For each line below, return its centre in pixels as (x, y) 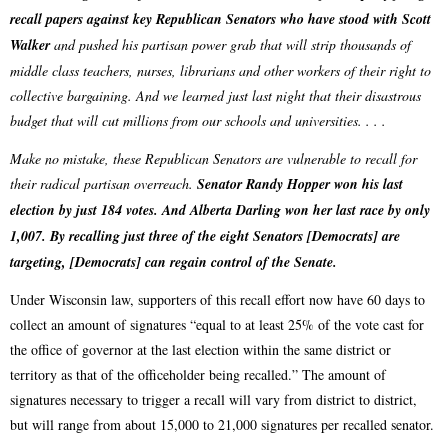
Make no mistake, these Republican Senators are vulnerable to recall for (213, 158)
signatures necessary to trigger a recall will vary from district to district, (213, 400)
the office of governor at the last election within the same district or (200, 350)
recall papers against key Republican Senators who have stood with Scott (220, 19)
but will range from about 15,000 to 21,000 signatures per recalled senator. (222, 425)
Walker (32, 45)
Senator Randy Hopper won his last (300, 183)
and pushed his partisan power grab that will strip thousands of (232, 45)
